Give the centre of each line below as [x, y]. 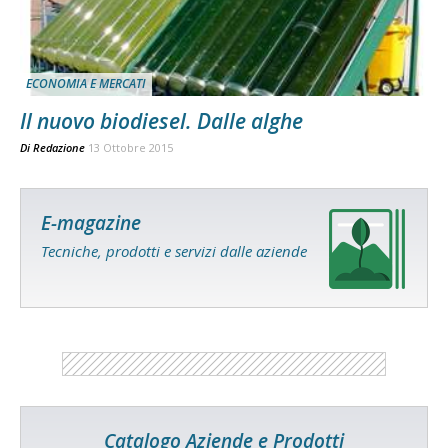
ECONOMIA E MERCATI [86, 84]
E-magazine [91, 223]
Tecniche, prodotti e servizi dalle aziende [174, 251]
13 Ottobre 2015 [130, 148]
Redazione [59, 148]
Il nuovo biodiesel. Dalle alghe [161, 121]
